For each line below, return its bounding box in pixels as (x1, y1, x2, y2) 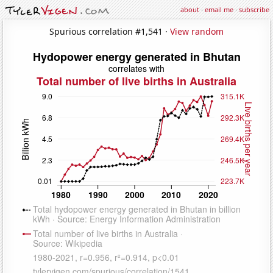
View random (170, 25, 224, 37)
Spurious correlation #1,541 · (49, 25, 170, 37)
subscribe (239, 5, 269, 14)
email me (205, 5, 233, 14)
